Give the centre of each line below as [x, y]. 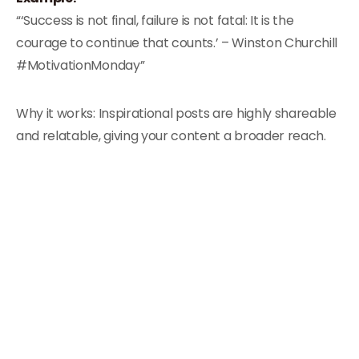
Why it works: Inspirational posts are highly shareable [176, 113]
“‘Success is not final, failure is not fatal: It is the [155, 20]
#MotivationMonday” [81, 65]
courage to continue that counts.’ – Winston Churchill [177, 43]
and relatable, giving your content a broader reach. [171, 136]
